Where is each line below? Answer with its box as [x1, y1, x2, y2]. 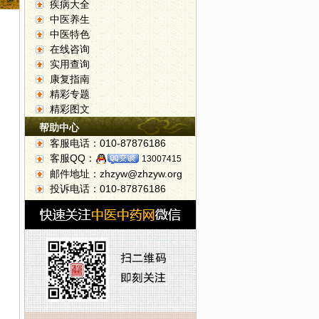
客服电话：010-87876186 [50, 137, 166, 149]
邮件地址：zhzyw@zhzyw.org [50, 168, 182, 179]
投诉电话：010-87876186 [50, 183, 166, 194]
